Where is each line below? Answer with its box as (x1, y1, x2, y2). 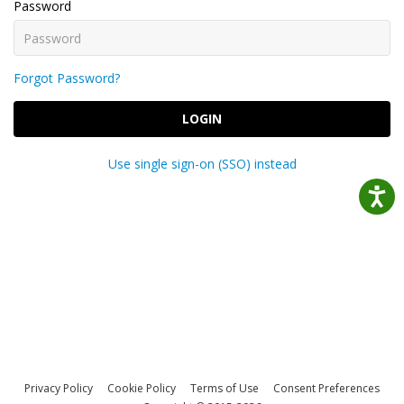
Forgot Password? (14, 69, 120, 87)
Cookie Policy (107, 381, 176, 396)
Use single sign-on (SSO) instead (107, 155, 297, 172)
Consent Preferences (273, 381, 380, 396)
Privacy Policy (24, 381, 93, 396)
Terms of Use (190, 381, 259, 396)
